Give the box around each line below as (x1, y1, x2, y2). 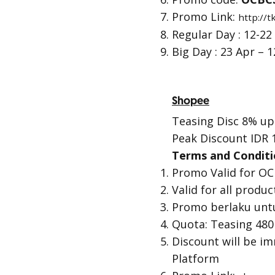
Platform (172, 251, 219, 266)
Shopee (172, 94, 209, 108)
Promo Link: (172, 9, 238, 24)
